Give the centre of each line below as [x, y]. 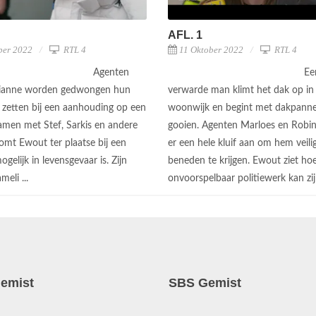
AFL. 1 [185, 35]
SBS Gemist [205, 283]
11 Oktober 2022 [211, 50]
